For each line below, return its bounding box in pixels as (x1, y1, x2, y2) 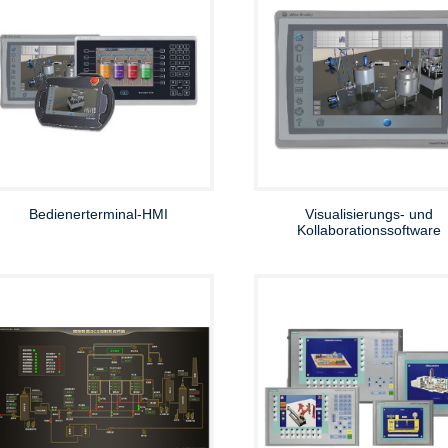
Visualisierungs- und (304, 205, 433, 222)
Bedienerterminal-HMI (29, 205, 169, 222)
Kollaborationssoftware (296, 221, 441, 238)
